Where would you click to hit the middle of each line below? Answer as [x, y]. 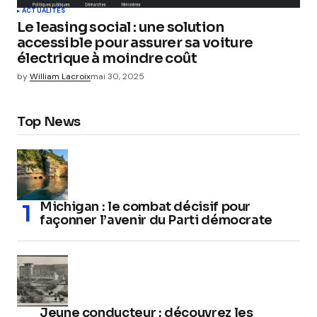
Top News [49, 122]
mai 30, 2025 [117, 77]
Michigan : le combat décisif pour [145, 207]
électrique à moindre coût [107, 59]
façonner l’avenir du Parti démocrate [156, 220]
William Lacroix [60, 77]
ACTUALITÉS [44, 11]
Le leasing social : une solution [121, 28]
